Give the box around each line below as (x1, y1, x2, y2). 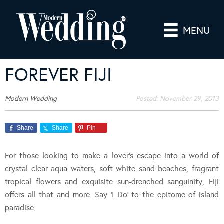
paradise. (5, 202, 36, 212)
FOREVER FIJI (5, 63, 112, 86)
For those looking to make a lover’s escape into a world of (5, 150, 219, 160)
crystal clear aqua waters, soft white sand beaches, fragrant (5, 163, 219, 173)
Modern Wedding (5, 94, 57, 103)
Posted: (136, 94, 160, 103)
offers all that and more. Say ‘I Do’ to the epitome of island (5, 189, 219, 199)
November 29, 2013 (160, 94, 219, 103)
